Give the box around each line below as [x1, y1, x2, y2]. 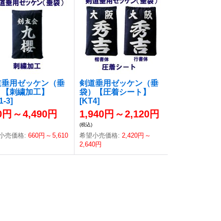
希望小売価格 [79, 131, 118, 139]
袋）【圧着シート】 [79, 88, 151, 96]
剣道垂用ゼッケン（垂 [79, 79, 159, 87]
